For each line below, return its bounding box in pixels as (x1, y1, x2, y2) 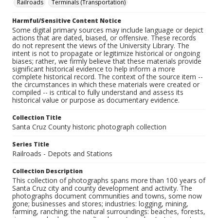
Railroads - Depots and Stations (12, 149, 112, 159)
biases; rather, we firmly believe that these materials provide (12, 56, 201, 66)
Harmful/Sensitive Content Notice (12, 17, 121, 25)
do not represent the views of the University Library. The (12, 41, 189, 51)
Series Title (12, 140, 49, 149)
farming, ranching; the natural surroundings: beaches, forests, (12, 207, 205, 217)
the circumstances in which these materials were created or (12, 80, 200, 90)
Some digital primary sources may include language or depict (12, 25, 203, 35)
